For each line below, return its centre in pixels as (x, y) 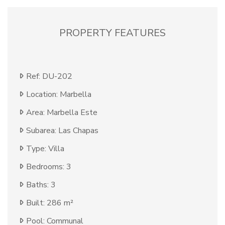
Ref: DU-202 (49, 77)
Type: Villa (45, 149)
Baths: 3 (41, 185)
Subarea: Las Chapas (62, 131)
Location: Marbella (59, 95)
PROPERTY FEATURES (113, 33)
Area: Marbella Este (62, 113)
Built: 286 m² (50, 203)
